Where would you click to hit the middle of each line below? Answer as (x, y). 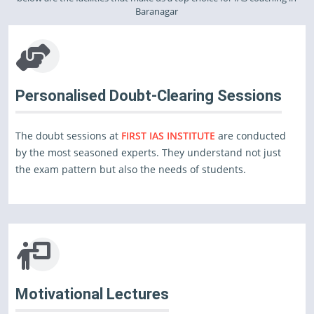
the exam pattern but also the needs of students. (131, 169)
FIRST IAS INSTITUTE (168, 136)
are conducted (251, 136)
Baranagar (157, 11)
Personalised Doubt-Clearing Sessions (149, 96)
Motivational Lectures (92, 294)
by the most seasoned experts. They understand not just (148, 152)
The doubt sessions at (68, 136)
